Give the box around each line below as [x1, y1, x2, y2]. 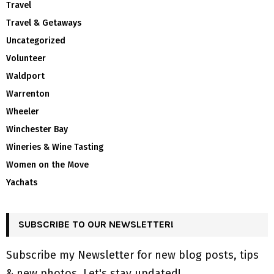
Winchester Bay [6, 124, 68, 135]
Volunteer [6, 53, 46, 64]
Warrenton [6, 88, 50, 99]
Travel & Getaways [6, 17, 81, 28]
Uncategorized [6, 35, 65, 46]
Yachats [6, 177, 37, 188]
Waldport [6, 70, 45, 81]
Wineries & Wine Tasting [6, 141, 103, 152]
